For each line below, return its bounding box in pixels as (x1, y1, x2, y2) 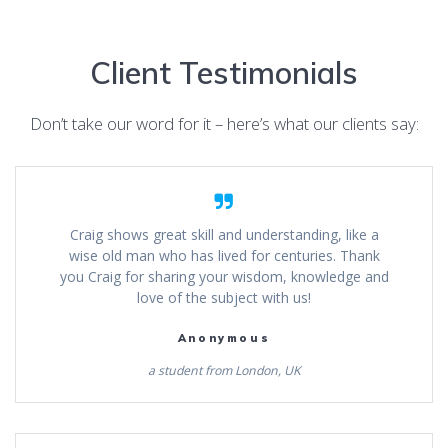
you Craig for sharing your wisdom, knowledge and (59, 267, 389, 287)
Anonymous (177, 331, 271, 346)
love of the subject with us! (137, 288, 311, 308)
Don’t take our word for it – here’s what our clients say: (29, 112, 419, 136)
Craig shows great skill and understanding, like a (69, 225, 379, 245)
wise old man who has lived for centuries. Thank (68, 246, 380, 266)
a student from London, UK (147, 362, 301, 380)
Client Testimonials (90, 53, 358, 93)
